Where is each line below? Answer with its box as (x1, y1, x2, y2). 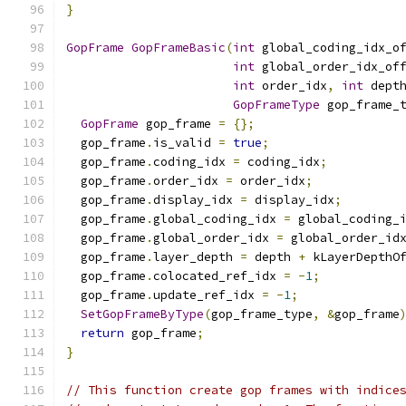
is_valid (153, 135, 218, 150)
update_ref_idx (153, 287, 262, 303)
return (81, 325, 124, 341)
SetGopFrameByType (81, 306, 204, 322)
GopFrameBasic (131, 40, 226, 55)
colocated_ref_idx (153, 268, 284, 284)
